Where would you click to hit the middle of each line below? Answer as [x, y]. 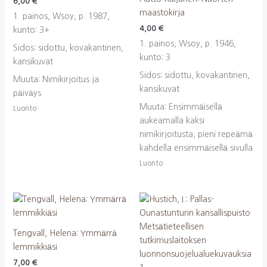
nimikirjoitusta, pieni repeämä [196, 134]
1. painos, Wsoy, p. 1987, [61, 16]
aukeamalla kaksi [172, 121]
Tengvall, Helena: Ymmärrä [65, 233]
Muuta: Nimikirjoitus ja [56, 80]
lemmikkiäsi [35, 247]
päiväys [27, 93]
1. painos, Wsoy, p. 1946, [188, 44]
